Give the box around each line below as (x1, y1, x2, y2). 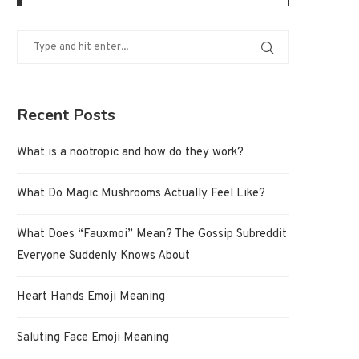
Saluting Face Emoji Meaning (17, 330, 169, 346)
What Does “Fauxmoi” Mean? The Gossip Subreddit (17, 227, 287, 243)
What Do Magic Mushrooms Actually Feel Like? (17, 186, 265, 202)
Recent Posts (17, 104, 115, 127)
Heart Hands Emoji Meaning (17, 289, 165, 305)
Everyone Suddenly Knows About (17, 248, 190, 264)
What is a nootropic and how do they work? (17, 145, 244, 161)
